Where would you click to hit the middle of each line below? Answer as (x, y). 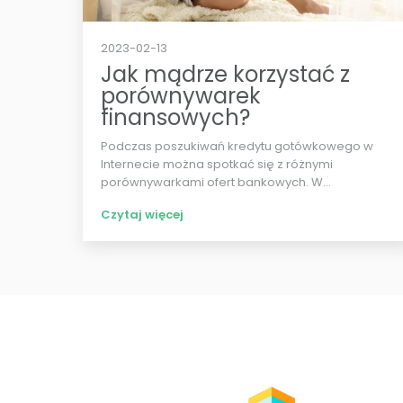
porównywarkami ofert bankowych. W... (216, 182)
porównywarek (181, 96)
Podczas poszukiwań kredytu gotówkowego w (237, 146)
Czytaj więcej (142, 215)
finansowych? (175, 117)
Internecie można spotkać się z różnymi (217, 164)
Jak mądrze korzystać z (225, 74)
